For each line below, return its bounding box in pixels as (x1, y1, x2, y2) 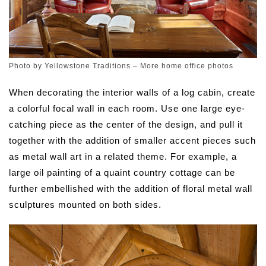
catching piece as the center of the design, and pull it (9, 119, 243, 130)
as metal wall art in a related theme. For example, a (9, 151, 237, 162)
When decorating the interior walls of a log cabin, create (9, 87, 255, 98)
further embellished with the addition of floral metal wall (9, 183, 252, 194)
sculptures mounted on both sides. (9, 199, 161, 210)
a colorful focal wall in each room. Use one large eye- (9, 103, 245, 114)
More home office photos (140, 62, 233, 71)
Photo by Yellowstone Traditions (9, 62, 131, 71)
